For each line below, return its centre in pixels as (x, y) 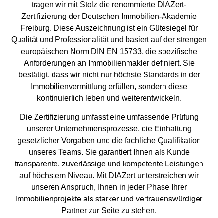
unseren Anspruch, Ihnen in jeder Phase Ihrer (109, 187)
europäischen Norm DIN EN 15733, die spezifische (109, 52)
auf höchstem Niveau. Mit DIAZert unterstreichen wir (109, 175)
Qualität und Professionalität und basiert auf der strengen (109, 40)
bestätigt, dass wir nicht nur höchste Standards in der (109, 75)
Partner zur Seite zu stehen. (109, 210)
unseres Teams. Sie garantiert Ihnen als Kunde (109, 152)
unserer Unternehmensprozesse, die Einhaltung (109, 128)
